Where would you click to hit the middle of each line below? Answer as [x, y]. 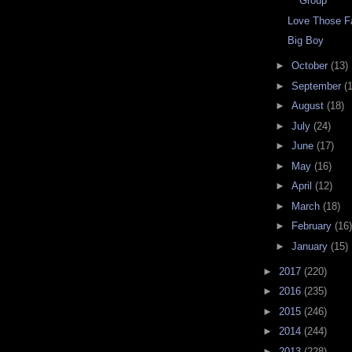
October [311, 66]
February [313, 226]
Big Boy [306, 41]
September [317, 86]
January [311, 246]
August [309, 106]
